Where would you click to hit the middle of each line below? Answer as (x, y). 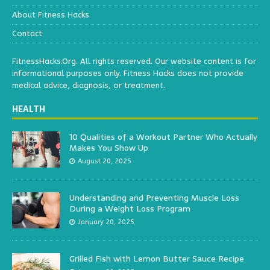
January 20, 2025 (106, 222)
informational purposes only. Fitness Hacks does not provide (128, 74)
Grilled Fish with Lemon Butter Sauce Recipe (157, 259)
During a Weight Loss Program (130, 209)
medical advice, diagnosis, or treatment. (89, 86)
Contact (27, 34)
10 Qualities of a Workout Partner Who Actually (163, 137)
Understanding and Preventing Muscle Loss (154, 198)
